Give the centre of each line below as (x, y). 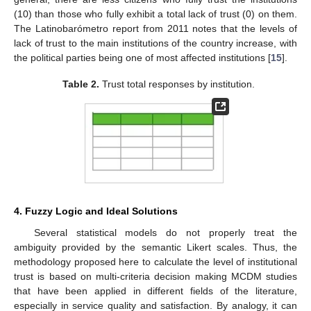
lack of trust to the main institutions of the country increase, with (155, 43)
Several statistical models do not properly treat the (165, 233)
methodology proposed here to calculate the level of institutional (155, 262)
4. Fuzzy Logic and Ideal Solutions (96, 211)
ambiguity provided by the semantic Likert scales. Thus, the (155, 247)
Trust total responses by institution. (177, 84)
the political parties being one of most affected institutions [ (142, 57)
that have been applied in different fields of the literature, (155, 291)
